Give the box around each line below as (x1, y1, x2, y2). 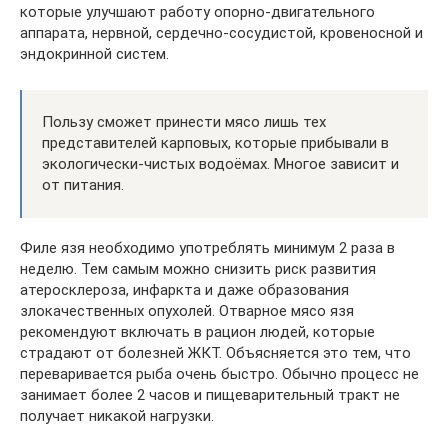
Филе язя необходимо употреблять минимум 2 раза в (20, 238, 395, 257)
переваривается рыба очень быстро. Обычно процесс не (20, 364, 419, 383)
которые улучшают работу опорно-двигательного (20, 2, 375, 21)
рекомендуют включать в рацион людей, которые (20, 322, 375, 341)
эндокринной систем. (20, 44, 169, 63)
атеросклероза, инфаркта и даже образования (20, 280, 349, 299)
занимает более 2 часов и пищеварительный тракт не (20, 385, 400, 404)
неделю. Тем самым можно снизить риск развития (20, 259, 376, 278)
